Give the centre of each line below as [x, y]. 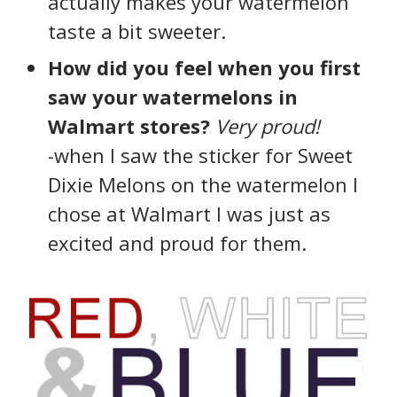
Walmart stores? [129, 125]
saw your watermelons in [173, 96]
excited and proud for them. [177, 242]
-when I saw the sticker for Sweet [200, 155]
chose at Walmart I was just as [189, 213]
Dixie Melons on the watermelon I [203, 184]
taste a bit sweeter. [137, 31]
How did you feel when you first [204, 67]
